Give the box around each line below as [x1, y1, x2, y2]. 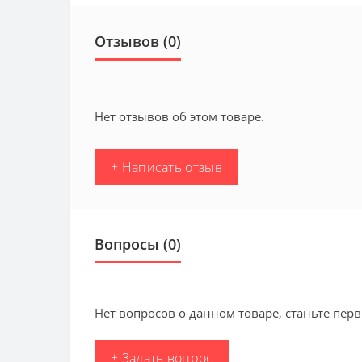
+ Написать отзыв [111, 158, 222, 176]
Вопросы [95, 234, 159, 254]
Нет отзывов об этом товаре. [95, 107, 264, 124]
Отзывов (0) [95, 31, 181, 51]
